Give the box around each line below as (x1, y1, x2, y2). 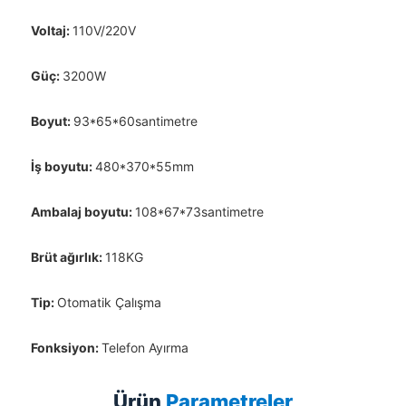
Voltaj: (30, 22, 72, 38)
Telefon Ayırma (101, 339, 188, 355)
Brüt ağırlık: (30, 248, 105, 265)
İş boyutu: (30, 158, 95, 174)
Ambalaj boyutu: (30, 203, 135, 219)
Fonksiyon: (30, 339, 101, 355)
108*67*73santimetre (134, 203, 264, 219)
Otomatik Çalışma (56, 294, 161, 310)
